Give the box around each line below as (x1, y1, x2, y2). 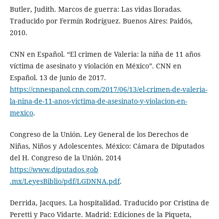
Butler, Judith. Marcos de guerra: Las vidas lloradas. (9, 4, 182, 14)
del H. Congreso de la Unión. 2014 (9, 153, 121, 162)
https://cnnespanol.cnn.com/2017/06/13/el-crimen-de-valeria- (9, 84, 207, 94)
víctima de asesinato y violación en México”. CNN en (9, 61, 181, 70)
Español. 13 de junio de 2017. (9, 72, 106, 82)
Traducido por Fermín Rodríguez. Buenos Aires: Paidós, (9, 16, 193, 25)
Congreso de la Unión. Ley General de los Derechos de (9, 129, 189, 139)
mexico (9, 108, 33, 117)
